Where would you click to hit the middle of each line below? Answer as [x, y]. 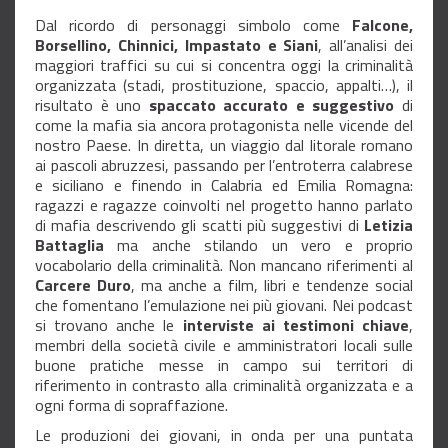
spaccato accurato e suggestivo [271, 105]
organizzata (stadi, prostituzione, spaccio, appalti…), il [224, 85]
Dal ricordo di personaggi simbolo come [193, 25]
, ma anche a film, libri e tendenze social [272, 285]
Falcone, [382, 25]
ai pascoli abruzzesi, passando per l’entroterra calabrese [224, 165]
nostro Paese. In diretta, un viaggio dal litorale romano [224, 145]
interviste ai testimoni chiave [296, 325]
